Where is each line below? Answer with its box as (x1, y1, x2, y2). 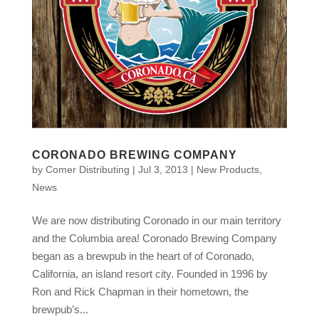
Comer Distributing (45, 164, 130, 176)
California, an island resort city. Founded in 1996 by (31, 268, 268, 281)
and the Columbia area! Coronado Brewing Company (31, 232, 277, 245)
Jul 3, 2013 (137, 164, 188, 176)
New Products (196, 164, 259, 176)
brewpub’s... (31, 303, 88, 316)
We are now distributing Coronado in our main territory (31, 214, 281, 227)
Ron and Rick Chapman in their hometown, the (31, 286, 249, 298)
